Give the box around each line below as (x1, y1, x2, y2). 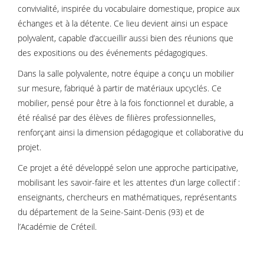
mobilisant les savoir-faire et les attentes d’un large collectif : (18, 177, 240, 188)
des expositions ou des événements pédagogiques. (18, 47, 207, 58)
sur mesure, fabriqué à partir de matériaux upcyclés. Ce (18, 82, 222, 94)
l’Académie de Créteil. (18, 221, 97, 232)
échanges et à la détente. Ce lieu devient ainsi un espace (18, 18, 228, 29)
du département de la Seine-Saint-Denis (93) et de (18, 206, 204, 217)
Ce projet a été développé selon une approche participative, (18, 162, 238, 173)
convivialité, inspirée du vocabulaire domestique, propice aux (18, 3, 240, 14)
